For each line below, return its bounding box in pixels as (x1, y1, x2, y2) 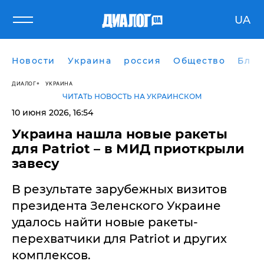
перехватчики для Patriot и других (12, 232, 227, 246)
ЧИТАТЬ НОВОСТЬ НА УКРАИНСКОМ (62, 92, 202, 101)
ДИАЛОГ (12, 80, 36, 87)
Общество (173, 55, 225, 66)
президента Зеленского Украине (12, 199, 221, 213)
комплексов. (12, 248, 91, 262)
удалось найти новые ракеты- (12, 215, 198, 229)
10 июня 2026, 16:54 (12, 107, 93, 118)
